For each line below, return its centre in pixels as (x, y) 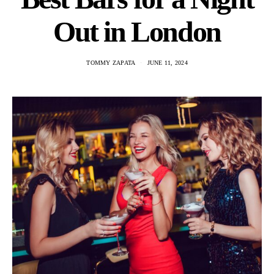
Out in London (137, 31)
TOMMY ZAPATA (111, 63)
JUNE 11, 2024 (167, 63)
